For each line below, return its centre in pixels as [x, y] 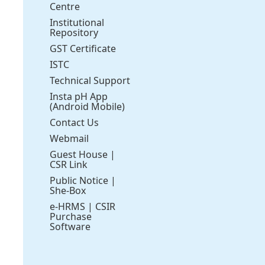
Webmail [70, 138]
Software [70, 226]
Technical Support [90, 80]
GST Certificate [83, 48]
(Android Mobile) [88, 106]
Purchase [71, 216]
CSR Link [69, 164]
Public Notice [79, 180]
